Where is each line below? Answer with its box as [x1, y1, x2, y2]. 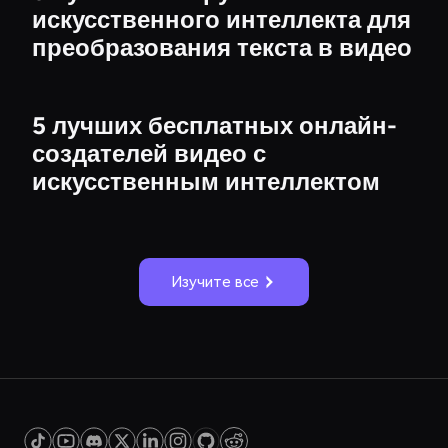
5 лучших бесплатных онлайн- [32, 111, 398, 141]
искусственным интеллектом [32, 167, 381, 197]
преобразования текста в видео [32, 33, 413, 63]
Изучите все [171, 273, 259, 292]
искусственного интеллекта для [32, 5, 412, 35]
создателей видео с [32, 139, 267, 169]
